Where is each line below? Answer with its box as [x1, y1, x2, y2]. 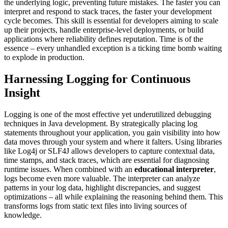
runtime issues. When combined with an [4, 164, 134, 174]
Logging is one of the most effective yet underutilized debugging [4, 109, 211, 119]
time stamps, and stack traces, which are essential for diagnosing [4, 155, 209, 164]
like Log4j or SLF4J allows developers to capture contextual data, [4, 146, 215, 155]
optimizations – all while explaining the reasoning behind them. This [4, 192, 223, 201]
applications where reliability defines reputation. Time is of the [4, 34, 203, 43]
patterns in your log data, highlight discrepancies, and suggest [4, 183, 201, 192]
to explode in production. [4, 52, 84, 62]
